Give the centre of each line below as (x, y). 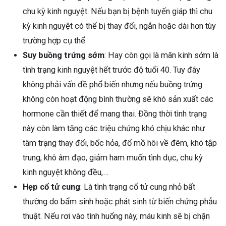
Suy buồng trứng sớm (64, 55)
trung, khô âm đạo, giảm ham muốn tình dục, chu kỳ (113, 157)
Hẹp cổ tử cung (51, 187)
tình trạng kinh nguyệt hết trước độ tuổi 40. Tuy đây (111, 70)
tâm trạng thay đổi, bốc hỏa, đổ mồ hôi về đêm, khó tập (120, 143)
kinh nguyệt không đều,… (67, 172)
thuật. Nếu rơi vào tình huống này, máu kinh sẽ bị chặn (116, 216)
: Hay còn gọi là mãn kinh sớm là (161, 55)
